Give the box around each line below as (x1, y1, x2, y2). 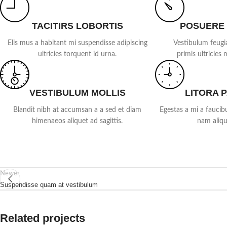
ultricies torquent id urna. (38, 51, 117, 58)
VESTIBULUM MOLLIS (29, 88, 126, 98)
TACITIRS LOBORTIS (31, 21, 123, 31)
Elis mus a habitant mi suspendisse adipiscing (7, 40, 147, 47)
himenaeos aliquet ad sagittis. (32, 118, 123, 125)
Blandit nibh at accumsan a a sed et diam (13, 106, 142, 113)
